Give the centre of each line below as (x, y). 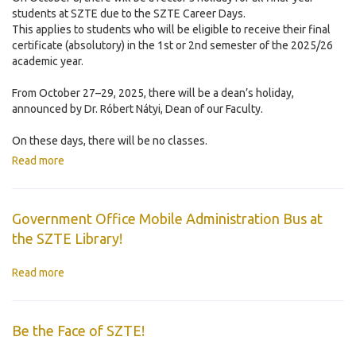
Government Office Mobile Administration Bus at (167, 219)
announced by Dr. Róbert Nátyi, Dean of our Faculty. (137, 109)
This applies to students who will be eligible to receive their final (171, 30)
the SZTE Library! (67, 239)
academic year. (48, 62)
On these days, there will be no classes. (110, 141)
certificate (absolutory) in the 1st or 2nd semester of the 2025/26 (172, 46)
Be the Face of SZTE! (78, 331)
